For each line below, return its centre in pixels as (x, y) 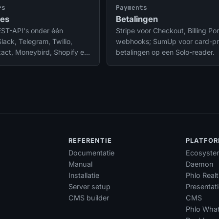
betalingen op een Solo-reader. (165, 52)
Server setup (89, 186)
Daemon (199, 164)
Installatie (84, 175)
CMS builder (88, 197)
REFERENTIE (90, 141)
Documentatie (91, 153)
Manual (80, 164)
